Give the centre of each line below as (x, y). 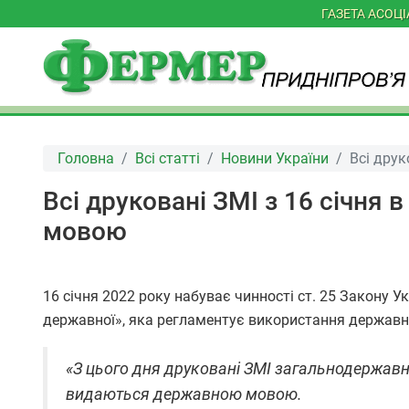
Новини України (275, 158)
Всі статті (168, 158)
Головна (86, 158)
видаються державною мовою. (184, 395)
